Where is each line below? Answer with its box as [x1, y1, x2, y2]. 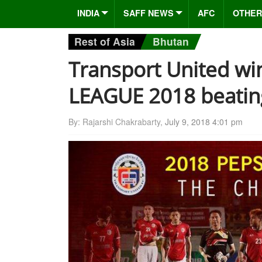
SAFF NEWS [123, 7, 174, 19]
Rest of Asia [74, 34, 135, 49]
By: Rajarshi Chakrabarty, [68, 115, 165, 127]
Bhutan [153, 34, 189, 49]
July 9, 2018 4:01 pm [165, 115, 243, 127]
